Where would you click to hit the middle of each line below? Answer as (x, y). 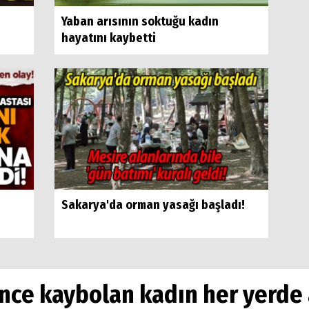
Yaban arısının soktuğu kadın (140, 21)
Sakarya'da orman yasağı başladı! (153, 205)
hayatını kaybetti (108, 38)
